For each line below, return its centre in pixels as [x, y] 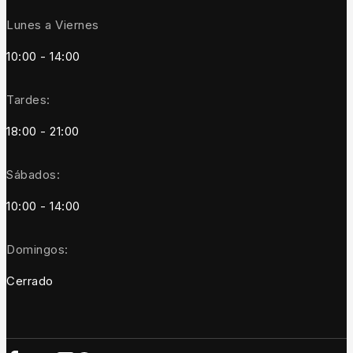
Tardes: [28, 99]
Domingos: [37, 249]
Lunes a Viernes [53, 24]
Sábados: [33, 174]
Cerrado [30, 281]
